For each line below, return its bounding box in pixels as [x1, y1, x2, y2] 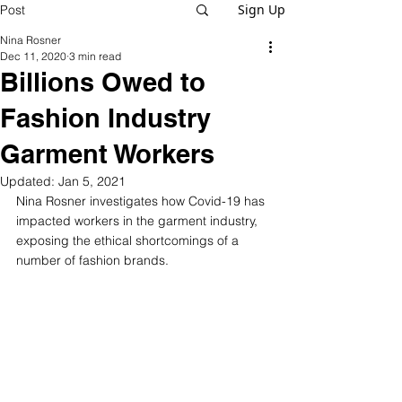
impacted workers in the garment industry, [16, 213, 261, 230]
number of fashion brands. [16, 252, 172, 269]
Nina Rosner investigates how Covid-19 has [16, 193, 268, 210]
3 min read [69, 49, 121, 64]
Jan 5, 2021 [58, 173, 126, 190]
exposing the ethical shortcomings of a [16, 232, 242, 249]
